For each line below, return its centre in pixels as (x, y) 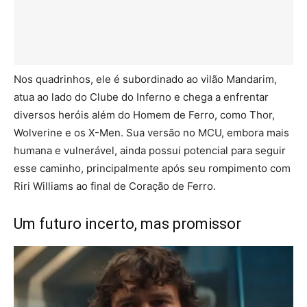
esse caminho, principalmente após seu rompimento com (152, 168)
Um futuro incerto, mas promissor (127, 223)
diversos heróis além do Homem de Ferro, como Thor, (144, 114)
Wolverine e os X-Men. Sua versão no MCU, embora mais (151, 132)
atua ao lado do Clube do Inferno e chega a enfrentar (141, 97)
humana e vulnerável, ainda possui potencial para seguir (150, 150)
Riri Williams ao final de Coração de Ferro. (115, 186)
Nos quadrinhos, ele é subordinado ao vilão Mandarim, (145, 79)
